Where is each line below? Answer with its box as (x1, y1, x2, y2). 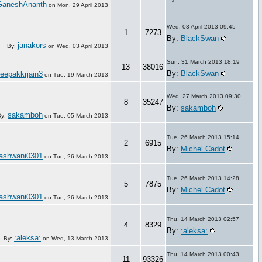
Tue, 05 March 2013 (53, 112, 108, 119)
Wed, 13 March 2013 (51, 235, 108, 242)
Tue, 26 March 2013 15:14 (167, 133, 239, 140)
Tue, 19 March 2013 (53, 71, 108, 78)
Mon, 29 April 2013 (57, 1, 108, 8)
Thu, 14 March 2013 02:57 (167, 215, 239, 222)
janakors (18, 40, 46, 50)
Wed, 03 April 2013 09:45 (167, 23, 236, 30)
